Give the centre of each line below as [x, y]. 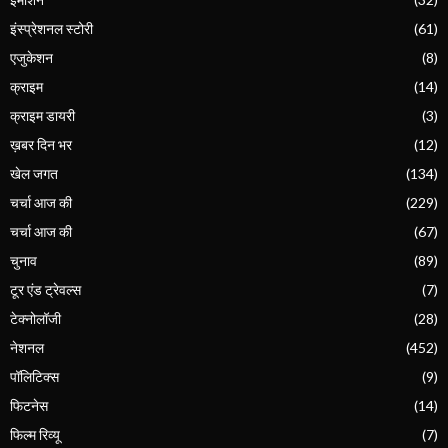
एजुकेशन [31, 57]
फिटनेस [29, 405]
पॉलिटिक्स [34, 376]
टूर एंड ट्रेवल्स [45, 289]
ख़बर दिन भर [41, 144]
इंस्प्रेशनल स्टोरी [51, 28]
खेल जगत [34, 173]
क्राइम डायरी [42, 115]
